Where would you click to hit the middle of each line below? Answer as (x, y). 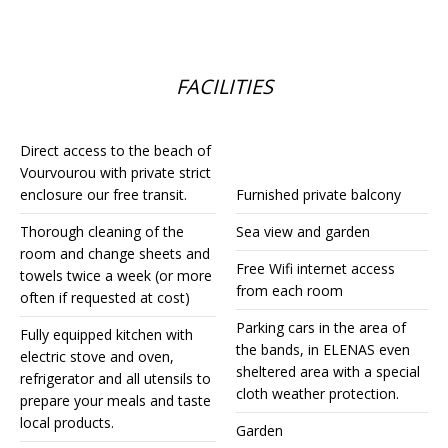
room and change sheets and (115, 253)
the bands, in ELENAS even (323, 349)
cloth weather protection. (317, 393)
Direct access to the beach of (115, 150)
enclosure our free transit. (103, 194)
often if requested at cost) (105, 297)
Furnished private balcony (318, 194)
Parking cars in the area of (321, 327)
